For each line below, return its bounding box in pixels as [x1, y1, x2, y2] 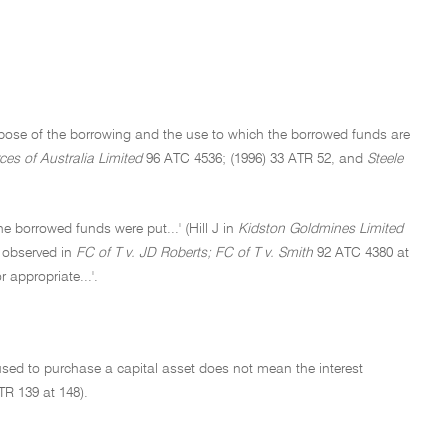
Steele [367, 152, 403, 166]
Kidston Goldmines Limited [238, 222, 403, 236]
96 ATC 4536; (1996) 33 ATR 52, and [142, 152, 367, 166]
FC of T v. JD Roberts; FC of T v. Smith [76, 246, 313, 260]
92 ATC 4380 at [313, 246, 409, 260]
